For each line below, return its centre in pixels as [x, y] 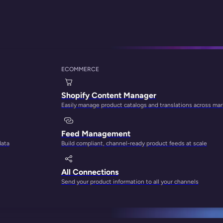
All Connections [90, 172]
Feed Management [96, 133]
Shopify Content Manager [109, 95]
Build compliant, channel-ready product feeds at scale [134, 143]
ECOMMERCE [80, 69]
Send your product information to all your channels [130, 181]
